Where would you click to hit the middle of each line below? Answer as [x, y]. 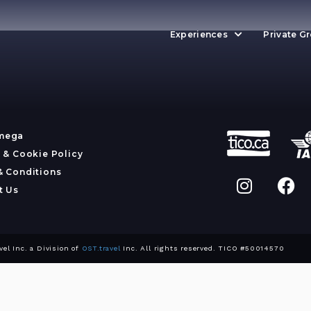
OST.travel [101, 248]
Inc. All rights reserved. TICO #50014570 [202, 248]
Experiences [199, 34]
